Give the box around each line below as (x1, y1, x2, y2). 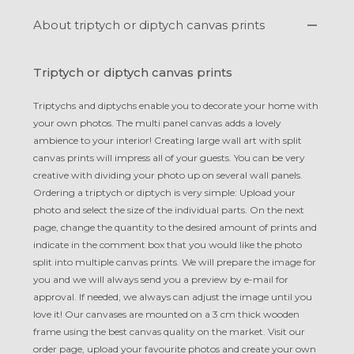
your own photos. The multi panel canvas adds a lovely (33, 117, 281, 129)
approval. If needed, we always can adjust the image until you (33, 291, 312, 303)
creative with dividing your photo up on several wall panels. (33, 169, 303, 181)
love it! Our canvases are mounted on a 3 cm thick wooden (33, 308, 299, 320)
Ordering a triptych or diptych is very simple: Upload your (33, 186, 296, 198)
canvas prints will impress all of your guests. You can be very (33, 152, 305, 164)
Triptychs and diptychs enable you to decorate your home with (33, 100, 318, 111)
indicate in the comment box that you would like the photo (33, 239, 302, 250)
